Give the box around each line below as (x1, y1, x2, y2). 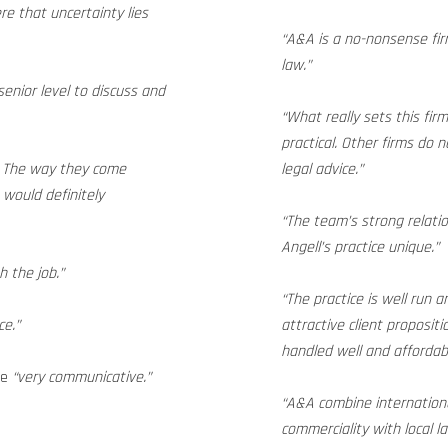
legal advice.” (281, 159, 363, 180)
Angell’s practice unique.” (281, 237, 439, 258)
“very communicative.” (12, 367, 151, 388)
